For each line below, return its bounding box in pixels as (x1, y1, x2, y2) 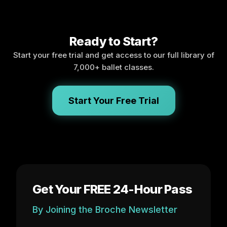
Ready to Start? (69, 33, 158, 49)
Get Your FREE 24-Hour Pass (32, 181, 193, 197)
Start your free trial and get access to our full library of (13, 50, 214, 60)
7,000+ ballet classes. (73, 62, 154, 72)
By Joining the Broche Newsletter (32, 204, 177, 215)
